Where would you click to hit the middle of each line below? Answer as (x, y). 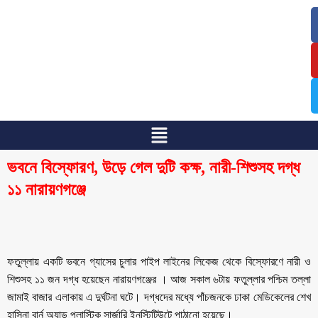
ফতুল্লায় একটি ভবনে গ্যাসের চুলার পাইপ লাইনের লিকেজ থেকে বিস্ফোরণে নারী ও (159, 261)
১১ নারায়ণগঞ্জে (46, 189)
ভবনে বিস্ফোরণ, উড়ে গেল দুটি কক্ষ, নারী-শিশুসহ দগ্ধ (153, 167)
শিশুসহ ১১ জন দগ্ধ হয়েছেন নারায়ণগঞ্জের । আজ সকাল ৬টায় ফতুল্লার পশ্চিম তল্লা (159, 279)
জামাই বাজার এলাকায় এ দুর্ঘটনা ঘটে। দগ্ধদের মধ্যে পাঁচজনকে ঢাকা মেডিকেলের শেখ (159, 297)
